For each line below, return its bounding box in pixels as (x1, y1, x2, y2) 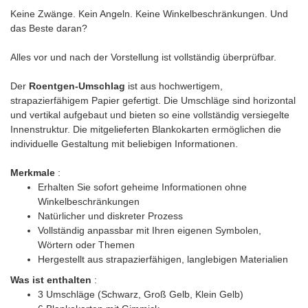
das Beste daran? (10, 23, 87, 34)
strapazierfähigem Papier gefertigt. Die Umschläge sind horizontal (10, 95, 296, 107)
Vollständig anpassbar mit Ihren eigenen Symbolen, (38, 225, 261, 236)
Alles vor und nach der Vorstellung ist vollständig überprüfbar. (10, 52, 276, 63)
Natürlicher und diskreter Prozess (38, 210, 183, 222)
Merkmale (10, 167, 55, 179)
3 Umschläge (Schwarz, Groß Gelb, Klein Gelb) (38, 289, 243, 300)
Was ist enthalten (10, 274, 91, 286)
